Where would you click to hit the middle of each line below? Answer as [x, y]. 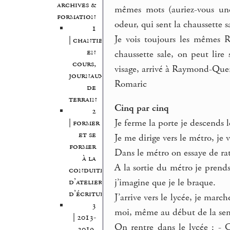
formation [76, 16]
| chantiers [89, 40]
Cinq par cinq [142, 109]
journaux [86, 75]
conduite [86, 170]
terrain [83, 99]
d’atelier [85, 182]
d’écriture [88, 194]
